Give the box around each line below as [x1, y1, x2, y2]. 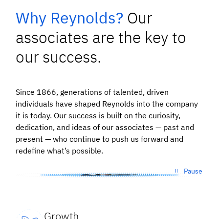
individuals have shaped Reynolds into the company [16, 98, 198, 109]
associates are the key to [16, 26, 186, 47]
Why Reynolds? [16, 7, 123, 28]
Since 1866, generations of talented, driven [16, 87, 169, 97]
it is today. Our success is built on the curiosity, [16, 110, 180, 120]
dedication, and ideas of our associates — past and [16, 122, 194, 132]
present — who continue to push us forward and [16, 133, 183, 144]
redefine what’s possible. [16, 145, 103, 155]
